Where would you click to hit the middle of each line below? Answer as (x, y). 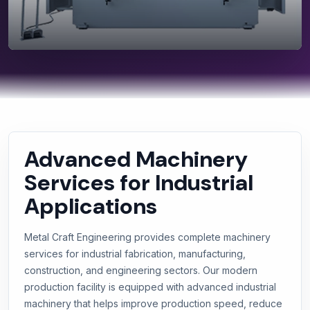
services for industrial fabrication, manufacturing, (135, 254)
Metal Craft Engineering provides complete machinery (147, 237)
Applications (91, 206)
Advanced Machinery (136, 159)
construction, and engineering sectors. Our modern (141, 270)
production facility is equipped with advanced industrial (150, 287)
